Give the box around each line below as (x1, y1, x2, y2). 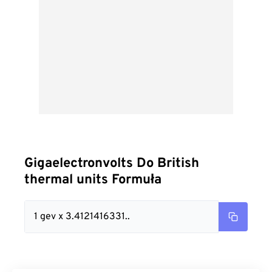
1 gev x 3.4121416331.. (34, 211, 130, 223)
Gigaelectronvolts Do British (24, 155, 199, 172)
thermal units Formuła (24, 172, 161, 188)
